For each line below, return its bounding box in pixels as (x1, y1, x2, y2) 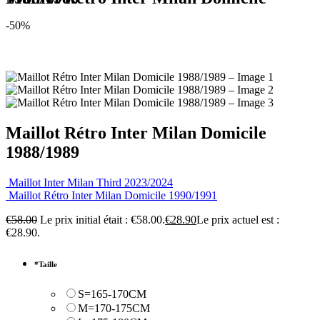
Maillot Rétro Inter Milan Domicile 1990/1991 (9, 189, 217, 201)
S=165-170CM (78, 287, 146, 300)
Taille (39, 259, 57, 269)
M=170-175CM (78, 301, 150, 314)
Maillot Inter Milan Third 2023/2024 (9, 176, 173, 189)
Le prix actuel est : (196, 213, 279, 226)
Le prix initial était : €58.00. (40, 213, 165, 226)
